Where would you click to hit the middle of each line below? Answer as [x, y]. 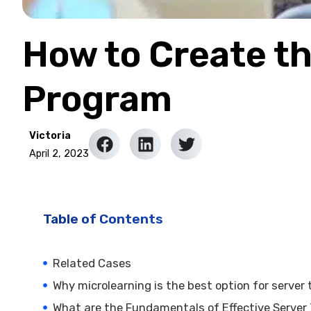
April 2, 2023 [59, 154]
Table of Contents [103, 219]
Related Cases [92, 263]
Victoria [50, 136]
